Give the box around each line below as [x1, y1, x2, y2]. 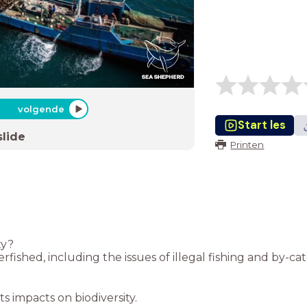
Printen [230, 139, 265, 150]
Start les [237, 118, 286, 132]
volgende [17, 103, 64, 114]
